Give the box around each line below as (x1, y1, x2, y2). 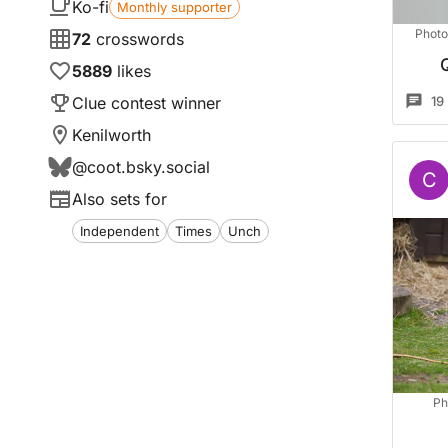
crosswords (96, 29, 184, 49)
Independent (80, 222, 159, 239)
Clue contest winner (72, 93, 221, 113)
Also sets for (72, 189, 167, 209)
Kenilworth (72, 125, 151, 145)
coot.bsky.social (87, 157, 210, 177)
